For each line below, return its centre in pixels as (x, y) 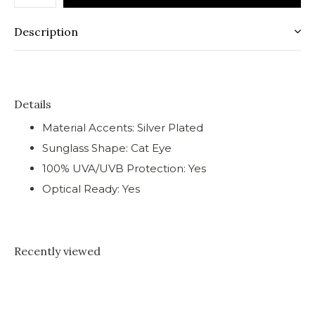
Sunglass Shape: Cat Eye (107, 148)
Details (33, 104)
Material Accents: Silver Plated (123, 128)
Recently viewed (57, 251)
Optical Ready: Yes (91, 189)
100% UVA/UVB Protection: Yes (124, 168)
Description (46, 32)
